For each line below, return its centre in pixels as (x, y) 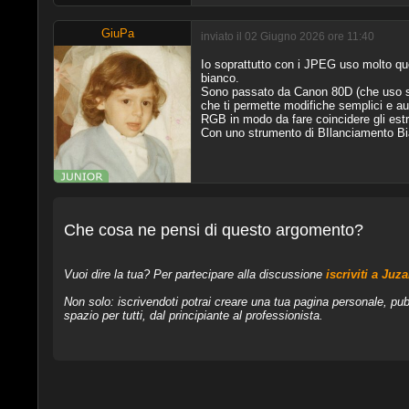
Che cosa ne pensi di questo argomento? (213, 231)
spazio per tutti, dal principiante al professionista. (193, 316)
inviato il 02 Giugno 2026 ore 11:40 (287, 37)
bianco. (220, 78)
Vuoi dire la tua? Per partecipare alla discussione (194, 275)
